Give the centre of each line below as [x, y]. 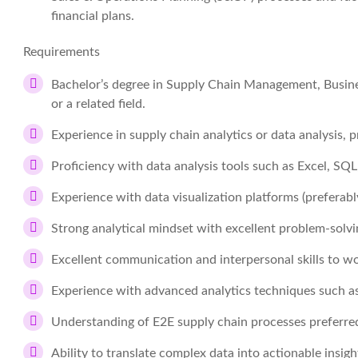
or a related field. [98, 104]
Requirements [62, 52]
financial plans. [93, 16]
